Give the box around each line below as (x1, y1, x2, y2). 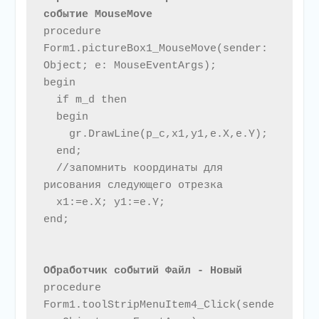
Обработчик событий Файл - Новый (43, 265, 249, 278)
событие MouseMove (43, 9, 152, 21)
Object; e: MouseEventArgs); (43, 60, 216, 73)
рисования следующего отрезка (43, 179, 223, 192)
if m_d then (43, 94, 56, 107)
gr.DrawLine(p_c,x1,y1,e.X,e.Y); (43, 128, 69, 141)
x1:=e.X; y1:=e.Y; (43, 197, 56, 209)
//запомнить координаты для (43, 162, 56, 175)
